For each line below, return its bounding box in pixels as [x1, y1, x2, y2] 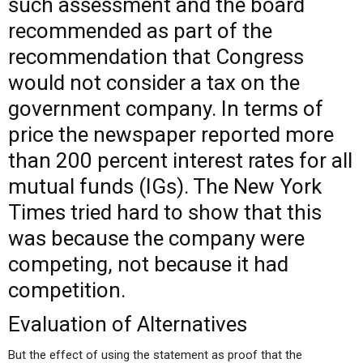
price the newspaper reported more [8, 122, 334, 147]
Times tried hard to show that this [8, 200, 322, 224]
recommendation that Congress [8, 45, 304, 69]
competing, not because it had [8, 252, 288, 276]
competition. [8, 278, 126, 302]
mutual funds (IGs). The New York [8, 174, 322, 199]
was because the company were [8, 226, 305, 250]
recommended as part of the [8, 19, 272, 43]
